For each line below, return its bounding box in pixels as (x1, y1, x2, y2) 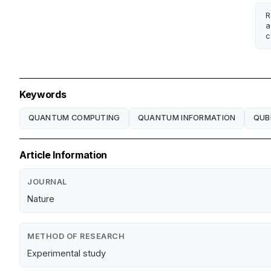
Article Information (19, 148, 107, 161)
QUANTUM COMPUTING (28, 113, 120, 123)
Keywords (19, 88, 67, 100)
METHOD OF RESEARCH (27, 231, 125, 241)
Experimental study (27, 247, 106, 258)
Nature (27, 193, 54, 204)
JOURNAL (27, 177, 67, 186)
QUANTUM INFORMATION (137, 113, 236, 123)
